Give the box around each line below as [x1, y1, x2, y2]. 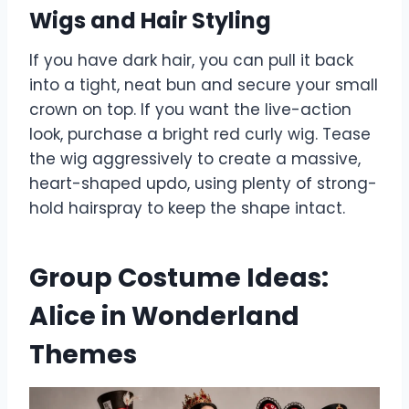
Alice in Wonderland [29, 299, 299, 335]
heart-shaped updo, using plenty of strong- [29, 173, 377, 195]
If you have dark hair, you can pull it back [29, 49, 353, 72]
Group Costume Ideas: [29, 260, 329, 297]
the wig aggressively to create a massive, [29, 148, 361, 171]
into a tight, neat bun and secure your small [29, 74, 378, 97]
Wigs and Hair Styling [29, 5, 271, 37]
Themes [29, 337, 137, 373]
